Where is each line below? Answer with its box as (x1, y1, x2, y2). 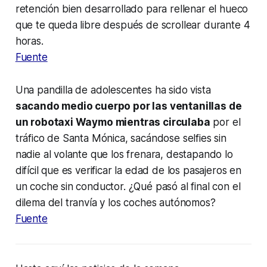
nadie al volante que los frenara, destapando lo (15, 148, 233, 161)
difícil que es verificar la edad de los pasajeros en (15, 164, 241, 177)
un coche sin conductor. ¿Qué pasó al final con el (15, 181, 241, 193)
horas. (15, 35, 44, 48)
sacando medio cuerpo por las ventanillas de (15, 100, 242, 113)
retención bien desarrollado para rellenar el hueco (15, 3, 249, 15)
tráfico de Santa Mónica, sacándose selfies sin (15, 132, 226, 145)
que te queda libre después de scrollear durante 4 (15, 19, 250, 32)
